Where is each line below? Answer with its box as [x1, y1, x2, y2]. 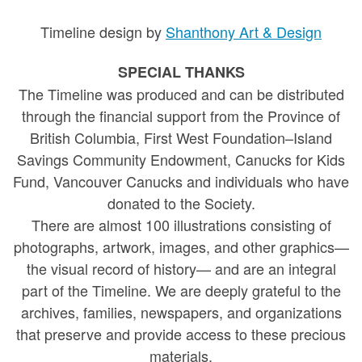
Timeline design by [40, 20, 166, 42]
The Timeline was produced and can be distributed [18, 83, 344, 105]
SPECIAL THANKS [117, 61, 245, 83]
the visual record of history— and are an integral [26, 258, 336, 280]
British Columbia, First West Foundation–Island [30, 127, 332, 149]
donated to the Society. [107, 192, 255, 214]
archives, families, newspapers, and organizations [20, 301, 342, 323]
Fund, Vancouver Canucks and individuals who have [13, 170, 349, 192]
